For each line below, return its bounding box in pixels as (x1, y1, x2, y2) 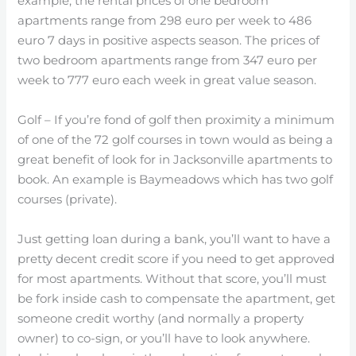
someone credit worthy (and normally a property (17, 311, 304, 326)
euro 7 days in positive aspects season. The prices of (17, 33, 320, 48)
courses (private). (17, 192, 118, 207)
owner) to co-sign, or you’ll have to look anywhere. (17, 331, 311, 346)
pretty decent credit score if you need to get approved (17, 251, 335, 266)
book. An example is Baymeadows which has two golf (17, 172, 334, 187)
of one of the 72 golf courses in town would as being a (17, 132, 334, 147)
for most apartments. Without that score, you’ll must (17, 271, 327, 286)
